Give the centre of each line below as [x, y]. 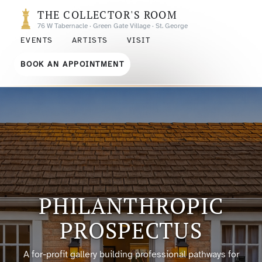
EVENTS [37, 40]
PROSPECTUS [131, 230]
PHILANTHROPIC [131, 205]
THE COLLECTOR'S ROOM [108, 15]
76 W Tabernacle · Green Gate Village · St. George [113, 26]
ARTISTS [90, 40]
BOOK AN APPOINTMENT [73, 64]
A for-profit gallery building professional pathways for [131, 254]
